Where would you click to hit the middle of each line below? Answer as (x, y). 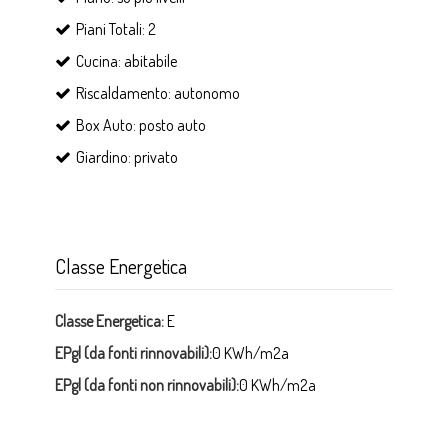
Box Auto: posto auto (141, 124)
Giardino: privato (127, 156)
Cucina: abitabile (126, 60)
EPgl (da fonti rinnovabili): (133, 352)
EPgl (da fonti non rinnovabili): (147, 384)
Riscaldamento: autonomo (158, 92)
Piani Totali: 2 (116, 28)
